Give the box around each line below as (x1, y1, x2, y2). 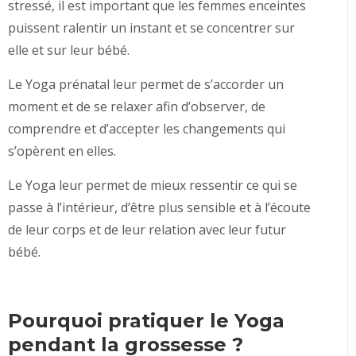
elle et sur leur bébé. (8, 41, 130, 59)
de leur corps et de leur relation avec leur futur (8, 221, 286, 238)
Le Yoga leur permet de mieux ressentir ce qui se (8, 176, 297, 194)
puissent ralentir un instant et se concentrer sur (8, 19, 295, 37)
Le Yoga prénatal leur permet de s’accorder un (8, 75, 284, 93)
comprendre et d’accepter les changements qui (8, 120, 285, 137)
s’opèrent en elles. (8, 142, 116, 160)
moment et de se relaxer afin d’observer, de (8, 98, 265, 115)
